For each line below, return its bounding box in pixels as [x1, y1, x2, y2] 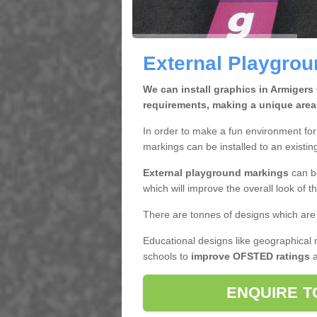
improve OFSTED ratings [188, 250, 310, 262]
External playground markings [142, 167, 289, 178]
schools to [142, 250, 188, 262]
